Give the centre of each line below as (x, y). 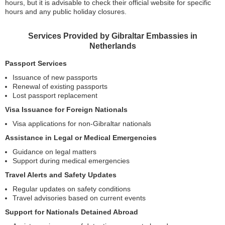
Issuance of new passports (55, 77)
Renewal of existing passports (60, 86)
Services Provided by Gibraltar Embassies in (113, 36)
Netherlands (113, 46)
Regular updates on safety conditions (72, 189)
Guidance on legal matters (54, 152)
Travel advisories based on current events (79, 198)
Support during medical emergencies (71, 161)
